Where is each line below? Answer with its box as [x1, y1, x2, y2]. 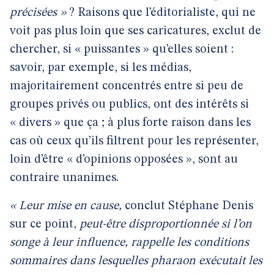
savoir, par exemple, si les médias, [10, 62, 191, 74]
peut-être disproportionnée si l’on [76, 218, 252, 231]
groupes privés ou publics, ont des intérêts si [10, 98, 249, 111]
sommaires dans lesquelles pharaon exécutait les [10, 255, 262, 267]
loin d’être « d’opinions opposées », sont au [10, 154, 238, 166]
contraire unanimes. [10, 172, 119, 184]
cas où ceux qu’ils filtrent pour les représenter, [10, 135, 259, 147]
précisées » [10, 7, 66, 19]
